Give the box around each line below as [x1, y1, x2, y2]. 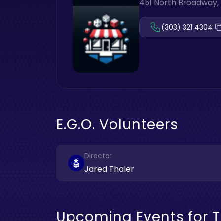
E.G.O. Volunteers [56, 115, 178, 134]
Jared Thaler [84, 163, 134, 175]
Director [84, 151, 112, 161]
